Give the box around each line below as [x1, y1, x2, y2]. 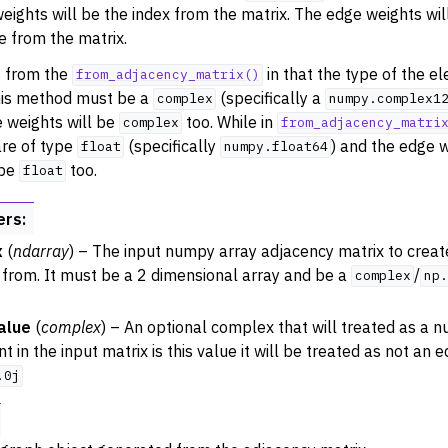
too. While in [182, 111, 278, 132]
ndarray [13, 240, 69, 261]
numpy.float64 [223, 138, 328, 156]
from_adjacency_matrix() [75, 66, 260, 84]
